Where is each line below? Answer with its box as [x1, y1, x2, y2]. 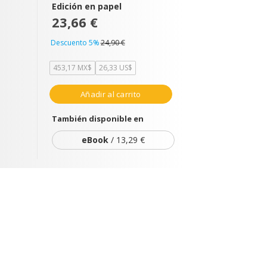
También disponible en [51, 113, 144, 124]
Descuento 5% [50, 38, 100, 48]
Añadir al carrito [80, 89, 141, 100]
